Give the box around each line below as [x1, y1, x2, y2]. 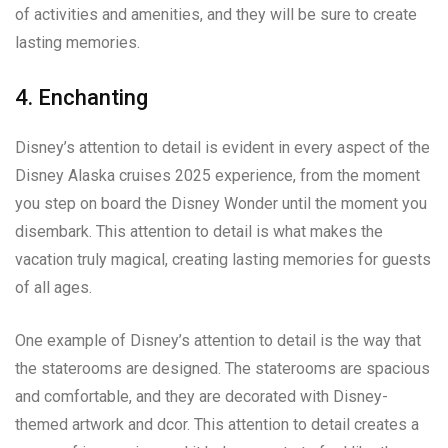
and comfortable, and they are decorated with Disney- [15, 387, 388, 407]
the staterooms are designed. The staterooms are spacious [15, 359, 430, 379]
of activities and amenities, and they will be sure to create [15, 5, 417, 25]
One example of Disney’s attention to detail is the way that [15, 331, 421, 351]
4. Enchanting [15, 85, 148, 111]
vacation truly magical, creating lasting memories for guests [15, 250, 431, 270]
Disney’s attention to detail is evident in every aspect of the [15, 138, 430, 158]
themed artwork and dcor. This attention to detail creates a [15, 415, 419, 435]
